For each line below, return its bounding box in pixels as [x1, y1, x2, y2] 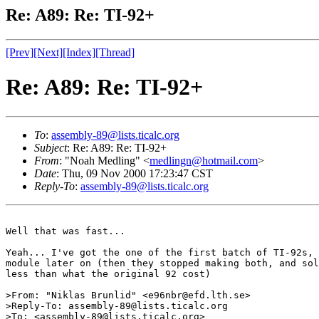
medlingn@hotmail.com [150, 154, 258, 167]
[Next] [33, 46, 63, 58]
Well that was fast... [6, 225, 125, 236]
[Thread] [95, 46, 135, 58]
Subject [34, 141, 67, 154]
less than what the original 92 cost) [6, 268, 211, 279]
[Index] [63, 46, 95, 58]
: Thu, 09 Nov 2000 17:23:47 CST [56, 167, 213, 179]
